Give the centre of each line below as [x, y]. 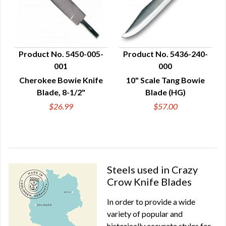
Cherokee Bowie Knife [61, 80]
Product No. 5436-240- [165, 54]
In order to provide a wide [151, 202]
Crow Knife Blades [149, 182]
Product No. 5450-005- [61, 54]
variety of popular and [145, 214]
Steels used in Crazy [152, 169]
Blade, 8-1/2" [61, 92]
